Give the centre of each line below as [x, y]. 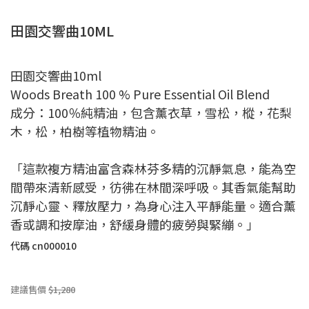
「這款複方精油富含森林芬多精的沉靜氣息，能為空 [153, 168]
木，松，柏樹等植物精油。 [85, 131]
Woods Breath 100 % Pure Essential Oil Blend [140, 93]
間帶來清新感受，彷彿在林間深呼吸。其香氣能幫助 [153, 187]
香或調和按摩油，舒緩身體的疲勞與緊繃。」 [134, 224]
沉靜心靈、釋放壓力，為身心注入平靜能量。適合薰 [153, 205]
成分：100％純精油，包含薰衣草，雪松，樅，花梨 [151, 112]
